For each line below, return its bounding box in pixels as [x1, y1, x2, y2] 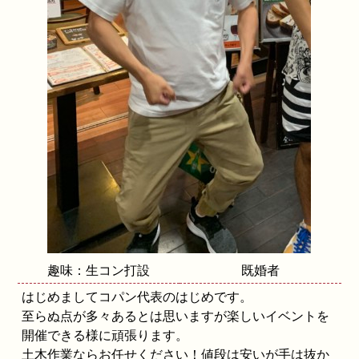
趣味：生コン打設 [47, 262, 151, 278]
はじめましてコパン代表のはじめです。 [22, 288, 253, 305]
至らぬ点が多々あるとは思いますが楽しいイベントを [22, 308, 330, 324]
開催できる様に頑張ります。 [22, 327, 189, 343]
